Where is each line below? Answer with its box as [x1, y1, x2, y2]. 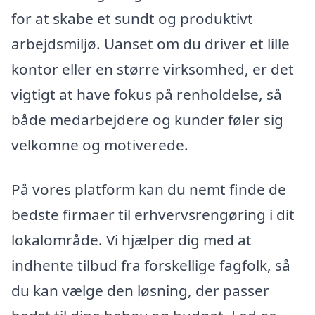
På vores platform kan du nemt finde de [11, 179, 286, 200]
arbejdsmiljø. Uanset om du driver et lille [11, 33, 290, 53]
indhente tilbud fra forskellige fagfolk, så [11, 255, 290, 276]
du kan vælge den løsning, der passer [11, 281, 269, 301]
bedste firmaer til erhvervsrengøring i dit [11, 205, 295, 225]
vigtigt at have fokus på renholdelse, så [11, 84, 282, 104]
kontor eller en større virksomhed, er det [11, 58, 294, 79]
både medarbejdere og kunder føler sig [11, 109, 283, 129]
